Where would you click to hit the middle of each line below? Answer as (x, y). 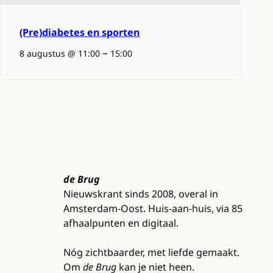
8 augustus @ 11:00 (60, 53)
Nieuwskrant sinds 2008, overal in (141, 193)
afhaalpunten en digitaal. (121, 223)
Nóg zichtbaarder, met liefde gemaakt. (151, 252)
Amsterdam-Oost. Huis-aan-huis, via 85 (153, 208)
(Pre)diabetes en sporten (80, 32)
